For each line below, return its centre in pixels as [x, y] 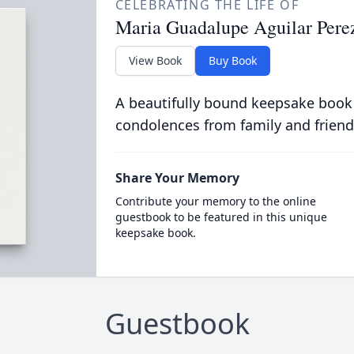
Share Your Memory [177, 178]
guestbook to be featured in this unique [221, 217]
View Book [155, 60]
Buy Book [232, 60]
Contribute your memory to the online [215, 201]
